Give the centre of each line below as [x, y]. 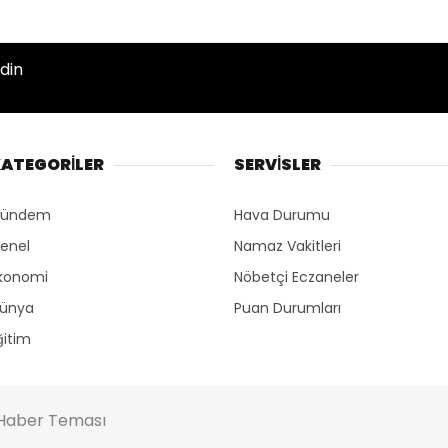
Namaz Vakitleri [287, 246]
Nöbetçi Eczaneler [296, 277]
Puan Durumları [287, 308]
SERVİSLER [277, 165]
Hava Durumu [282, 215]
